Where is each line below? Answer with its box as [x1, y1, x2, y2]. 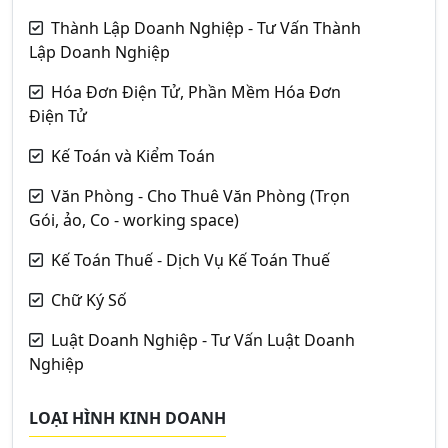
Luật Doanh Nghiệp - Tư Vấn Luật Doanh [51, 329, 355, 351]
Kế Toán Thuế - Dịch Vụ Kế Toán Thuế [51, 249, 330, 271]
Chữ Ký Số [51, 289, 127, 311]
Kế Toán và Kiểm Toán [51, 145, 215, 167]
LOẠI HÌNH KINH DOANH [29, 407, 226, 429]
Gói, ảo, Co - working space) [29, 209, 239, 231]
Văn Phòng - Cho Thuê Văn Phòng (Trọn [51, 185, 350, 207]
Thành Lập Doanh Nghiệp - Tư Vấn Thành [51, 17, 361, 39]
